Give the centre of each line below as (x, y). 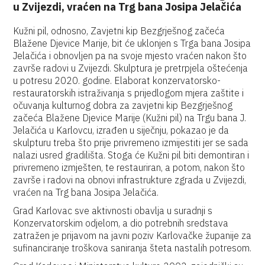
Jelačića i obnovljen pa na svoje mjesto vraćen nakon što (130, 56)
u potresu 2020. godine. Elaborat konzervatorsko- (117, 80)
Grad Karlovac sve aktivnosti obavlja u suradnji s (113, 211)
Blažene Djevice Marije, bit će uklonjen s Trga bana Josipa (132, 43)
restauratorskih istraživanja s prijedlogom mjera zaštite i (129, 93)
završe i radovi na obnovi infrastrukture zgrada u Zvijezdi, (130, 180)
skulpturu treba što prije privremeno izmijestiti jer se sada (131, 143)
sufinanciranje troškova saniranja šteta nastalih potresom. (132, 248)
